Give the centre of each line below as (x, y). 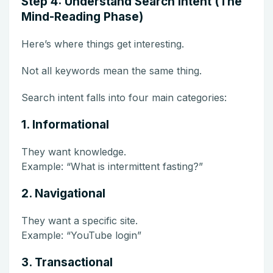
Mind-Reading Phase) (82, 16)
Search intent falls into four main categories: (124, 97)
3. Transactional (67, 262)
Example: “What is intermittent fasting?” (112, 166)
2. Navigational (63, 193)
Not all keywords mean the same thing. (112, 70)
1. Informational (65, 124)
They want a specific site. (80, 220)
